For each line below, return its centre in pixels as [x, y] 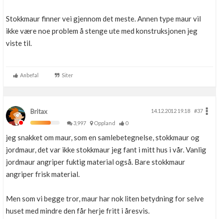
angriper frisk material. [43, 174]
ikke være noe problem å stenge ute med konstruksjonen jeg [102, 31]
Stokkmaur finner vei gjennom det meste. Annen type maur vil [103, 19]
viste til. [19, 43]
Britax [39, 111]
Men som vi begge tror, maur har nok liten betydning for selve [105, 198]
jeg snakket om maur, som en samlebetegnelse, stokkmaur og [103, 137]
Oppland [106, 123]
